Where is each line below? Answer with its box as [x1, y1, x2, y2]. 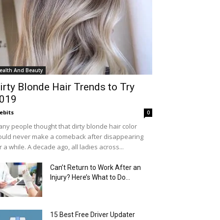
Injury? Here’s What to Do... [50, 173, 130, 181]
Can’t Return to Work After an [50, 164, 141, 171]
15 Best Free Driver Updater [50, 211, 135, 219]
